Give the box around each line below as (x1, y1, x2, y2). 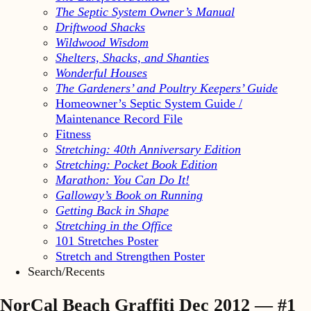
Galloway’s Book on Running (56, 187, 203, 202)
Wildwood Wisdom (56, 35, 149, 49)
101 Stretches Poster (56, 233, 158, 248)
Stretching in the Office (56, 218, 172, 233)
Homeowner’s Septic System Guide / (56, 96, 242, 110)
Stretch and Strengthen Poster (56, 249, 205, 263)
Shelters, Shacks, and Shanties (56, 50, 209, 65)
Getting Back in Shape (56, 203, 169, 217)
